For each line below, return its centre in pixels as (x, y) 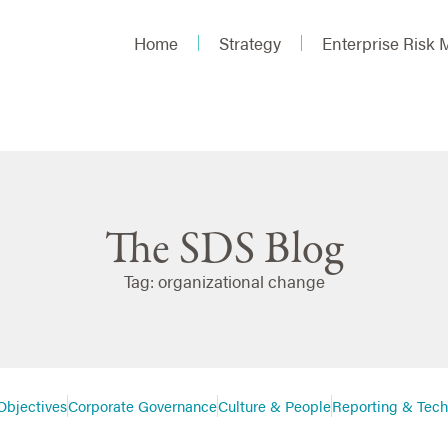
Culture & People (275, 405)
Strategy (250, 43)
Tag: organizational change (224, 281)
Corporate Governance (143, 405)
